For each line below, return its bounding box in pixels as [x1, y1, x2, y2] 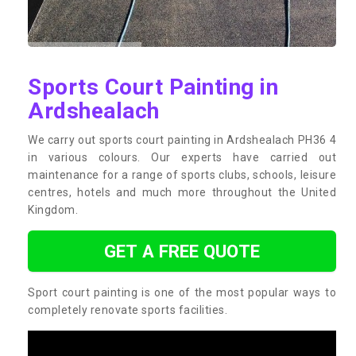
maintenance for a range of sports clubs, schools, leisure [28, 168, 336, 181]
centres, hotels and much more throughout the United [28, 185, 336, 199]
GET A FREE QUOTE [104, 240, 260, 261]
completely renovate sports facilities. [28, 303, 227, 316]
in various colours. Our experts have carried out [28, 150, 336, 164]
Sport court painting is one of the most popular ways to [28, 285, 336, 299]
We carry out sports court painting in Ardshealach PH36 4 [28, 133, 336, 146]
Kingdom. [28, 203, 78, 216]
